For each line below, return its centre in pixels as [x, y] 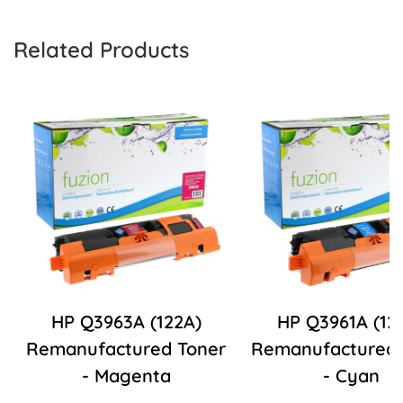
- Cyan [351, 376]
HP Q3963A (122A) [126, 322]
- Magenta [126, 376]
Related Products [101, 50]
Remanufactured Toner [126, 349]
